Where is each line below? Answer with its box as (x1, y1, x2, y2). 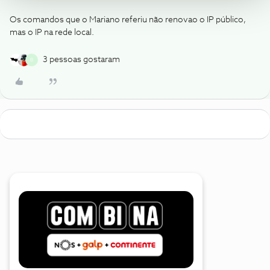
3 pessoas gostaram (43, 55, 120, 64)
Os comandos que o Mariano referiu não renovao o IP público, (10, 16, 246, 24)
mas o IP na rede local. (10, 28, 94, 37)
